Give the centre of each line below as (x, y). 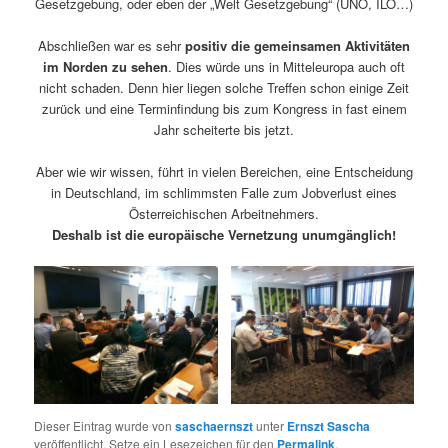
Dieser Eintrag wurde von (105, 425)
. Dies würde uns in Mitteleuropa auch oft (286, 67)
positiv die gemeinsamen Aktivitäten (297, 46)
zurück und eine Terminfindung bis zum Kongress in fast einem (224, 109)
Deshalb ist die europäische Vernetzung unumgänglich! (224, 235)
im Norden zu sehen (105, 67)
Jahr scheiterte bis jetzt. (224, 130)
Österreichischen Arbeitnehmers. (224, 214)
